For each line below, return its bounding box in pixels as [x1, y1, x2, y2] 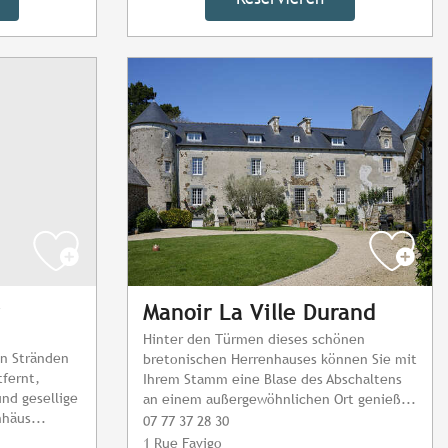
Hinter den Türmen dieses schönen [143, 330, 365, 348]
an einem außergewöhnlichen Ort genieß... [143, 390, 416, 408]
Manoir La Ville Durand [143, 300, 376, 326]
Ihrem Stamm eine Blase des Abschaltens [143, 370, 402, 388]
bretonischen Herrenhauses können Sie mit [143, 350, 417, 368]
